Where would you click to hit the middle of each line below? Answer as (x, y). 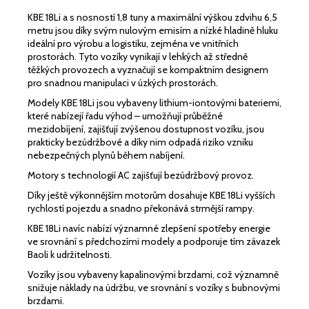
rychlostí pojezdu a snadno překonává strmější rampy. (141, 208)
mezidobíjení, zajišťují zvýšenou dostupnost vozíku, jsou (146, 129)
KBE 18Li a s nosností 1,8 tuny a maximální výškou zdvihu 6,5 (152, 17)
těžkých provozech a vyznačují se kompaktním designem (148, 69)
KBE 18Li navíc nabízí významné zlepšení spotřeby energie (149, 228)
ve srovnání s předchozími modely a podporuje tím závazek (154, 241)
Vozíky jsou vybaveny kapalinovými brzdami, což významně (153, 274)
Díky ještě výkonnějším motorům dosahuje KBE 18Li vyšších (151, 195)
